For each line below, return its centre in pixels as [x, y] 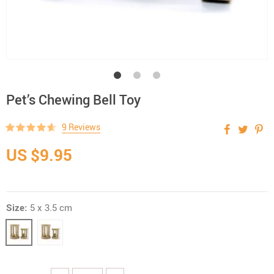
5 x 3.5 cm [51, 207]
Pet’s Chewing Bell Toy [73, 99]
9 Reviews [81, 127]
